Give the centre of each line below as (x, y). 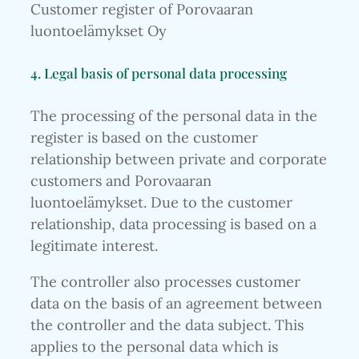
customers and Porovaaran (121, 180)
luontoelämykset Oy (99, 30)
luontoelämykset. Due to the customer (161, 202)
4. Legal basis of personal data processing (159, 73)
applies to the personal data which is (154, 347)
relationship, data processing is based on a (173, 224)
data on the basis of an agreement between (176, 304)
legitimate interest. (94, 245)
